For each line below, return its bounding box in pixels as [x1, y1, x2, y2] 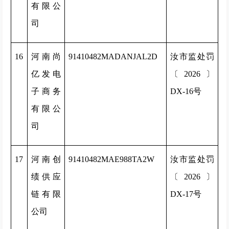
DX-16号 [170, 87, 201, 96]
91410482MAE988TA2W [68, 155, 154, 164]
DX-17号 [170, 190, 201, 198]
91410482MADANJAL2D [68, 52, 157, 61]
